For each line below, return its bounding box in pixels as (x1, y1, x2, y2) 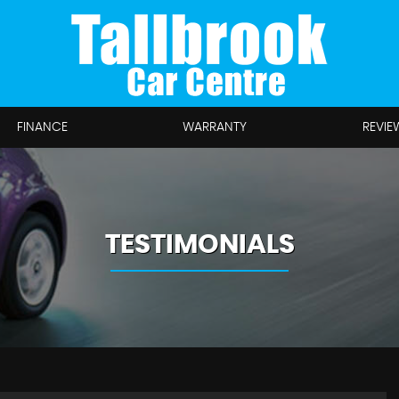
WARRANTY (183, 121, 248, 134)
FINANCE (17, 121, 69, 134)
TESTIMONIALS (104, 232, 295, 258)
